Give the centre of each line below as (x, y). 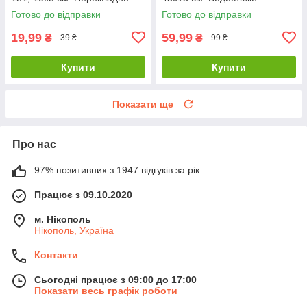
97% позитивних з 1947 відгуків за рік (117, 170)
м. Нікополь (63, 219)
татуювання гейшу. (204, 9)
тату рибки (35, 9)
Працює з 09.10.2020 (83, 194)
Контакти (56, 255)
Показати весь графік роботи (106, 290)
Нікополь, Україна (74, 230)
